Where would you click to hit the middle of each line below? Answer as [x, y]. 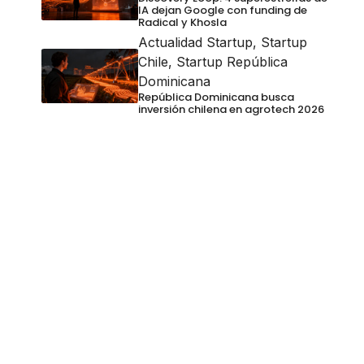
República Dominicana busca [216, 97]
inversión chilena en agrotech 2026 [231, 109]
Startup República [232, 62]
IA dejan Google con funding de [222, 10]
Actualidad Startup [195, 42]
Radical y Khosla [182, 22]
